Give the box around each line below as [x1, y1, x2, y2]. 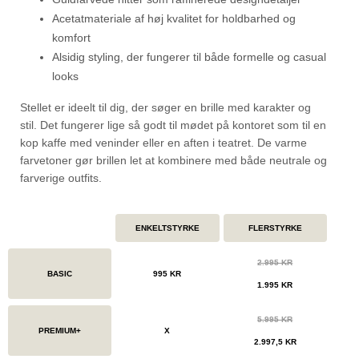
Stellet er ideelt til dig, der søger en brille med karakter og [20, 100, 311, 114]
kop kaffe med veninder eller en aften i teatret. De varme [20, 135, 307, 149]
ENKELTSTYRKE [135, 223, 200, 232]
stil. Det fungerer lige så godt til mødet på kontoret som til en [20, 118, 326, 131]
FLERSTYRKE [248, 223, 302, 232]
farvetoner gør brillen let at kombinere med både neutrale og [20, 153, 327, 167]
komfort [52, 30, 91, 44]
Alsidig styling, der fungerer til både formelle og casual [52, 50, 326, 63]
